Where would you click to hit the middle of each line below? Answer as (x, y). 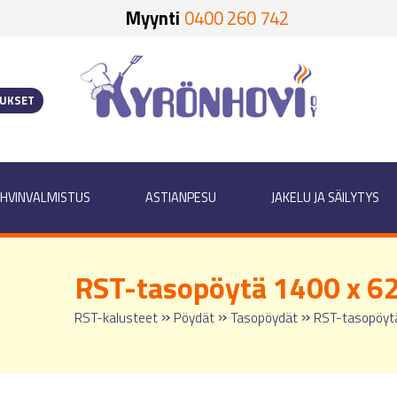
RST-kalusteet (116, 318)
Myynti (153, 18)
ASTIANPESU (181, 198)
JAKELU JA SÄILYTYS (326, 198)
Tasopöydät (264, 318)
